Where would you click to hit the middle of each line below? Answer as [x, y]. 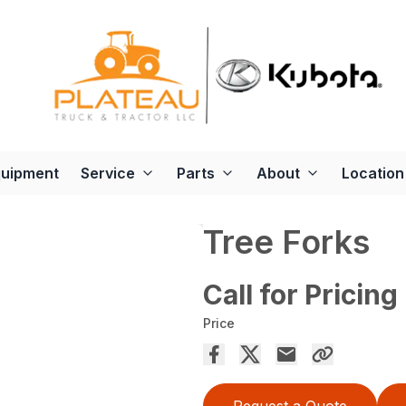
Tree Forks [286, 242]
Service [108, 174]
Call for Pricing [300, 295]
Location [373, 174]
